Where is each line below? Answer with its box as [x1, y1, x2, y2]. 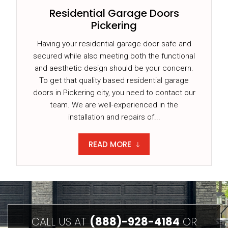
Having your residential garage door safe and [37, 39, 191, 49]
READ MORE [89, 139, 132, 150]
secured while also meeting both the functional [33, 51, 195, 61]
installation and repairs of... [68, 112, 160, 122]
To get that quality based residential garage [39, 76, 189, 85]
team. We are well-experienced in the [50, 100, 178, 110]
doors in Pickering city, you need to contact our [33, 88, 195, 98]
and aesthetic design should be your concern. [35, 64, 193, 73]
